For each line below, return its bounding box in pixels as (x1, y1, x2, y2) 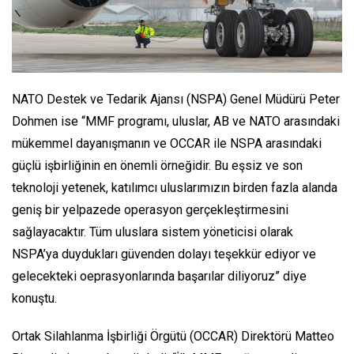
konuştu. (12, 291, 57, 307)
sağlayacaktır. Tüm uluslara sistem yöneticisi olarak (12, 224, 293, 240)
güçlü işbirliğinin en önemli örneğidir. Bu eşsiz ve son (12, 158, 303, 174)
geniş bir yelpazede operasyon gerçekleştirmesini (12, 202, 288, 218)
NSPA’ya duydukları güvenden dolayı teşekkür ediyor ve (12, 247, 316, 262)
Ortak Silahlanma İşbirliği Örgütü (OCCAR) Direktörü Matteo (12, 329, 334, 345)
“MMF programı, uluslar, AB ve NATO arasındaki (81, 114, 340, 130)
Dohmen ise (12, 114, 81, 130)
